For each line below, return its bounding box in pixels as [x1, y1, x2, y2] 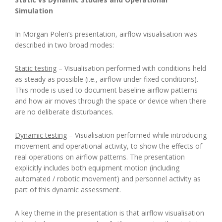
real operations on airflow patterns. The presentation [15, 152, 185, 162]
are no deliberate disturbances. [15, 107, 113, 116]
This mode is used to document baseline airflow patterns [15, 85, 198, 95]
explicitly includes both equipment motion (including [15, 163, 179, 172]
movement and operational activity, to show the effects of [15, 141, 202, 151]
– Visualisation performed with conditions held [56, 63, 206, 73]
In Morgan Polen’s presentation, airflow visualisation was [15, 29, 197, 39]
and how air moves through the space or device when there [15, 96, 206, 106]
